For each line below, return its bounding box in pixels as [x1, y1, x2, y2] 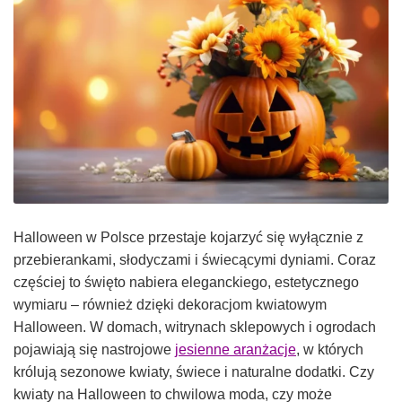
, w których [296, 342, 363, 358]
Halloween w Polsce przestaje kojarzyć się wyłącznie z [13, 230, 363, 246]
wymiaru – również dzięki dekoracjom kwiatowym [13, 297, 327, 313]
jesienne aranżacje [175, 342, 296, 358]
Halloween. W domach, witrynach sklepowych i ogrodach [13, 319, 376, 336]
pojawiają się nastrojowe [13, 342, 175, 358]
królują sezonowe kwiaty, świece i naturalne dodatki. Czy [13, 364, 374, 380]
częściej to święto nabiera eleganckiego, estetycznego [13, 275, 359, 291]
